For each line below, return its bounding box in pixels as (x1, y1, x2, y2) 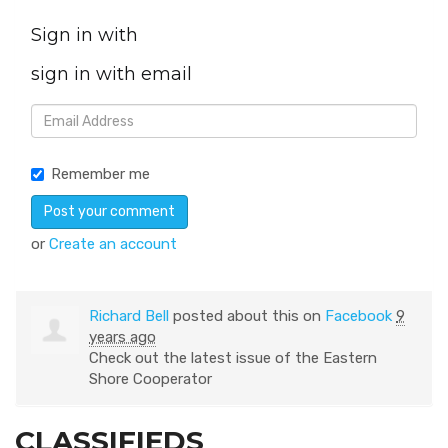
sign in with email (31, 63, 192, 86)
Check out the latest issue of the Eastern (89, 349, 377, 368)
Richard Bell (89, 307, 169, 326)
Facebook (325, 307, 392, 326)
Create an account (49, 235, 177, 254)
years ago (89, 328, 156, 347)
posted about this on (169, 307, 325, 326)
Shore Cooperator (89, 370, 212, 389)
